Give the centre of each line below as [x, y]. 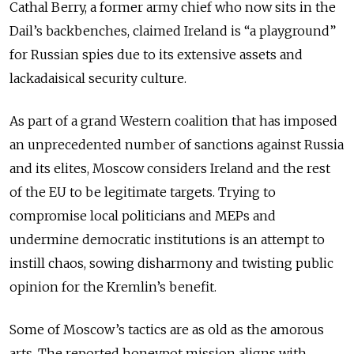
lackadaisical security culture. [100, 78]
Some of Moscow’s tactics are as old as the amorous [167, 329]
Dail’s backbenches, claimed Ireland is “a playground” [173, 30]
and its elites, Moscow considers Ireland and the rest [170, 168]
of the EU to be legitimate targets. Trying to [143, 192]
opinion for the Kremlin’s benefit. [115, 286]
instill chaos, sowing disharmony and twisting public [171, 263]
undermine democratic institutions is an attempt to [167, 239]
